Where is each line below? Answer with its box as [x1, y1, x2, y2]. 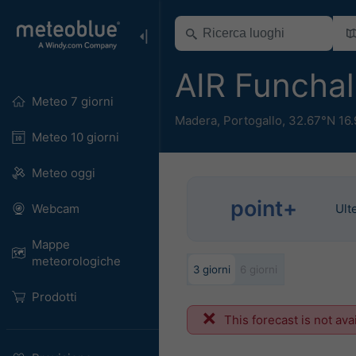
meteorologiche [31, 253, 121, 269]
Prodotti [31, 289, 77, 304]
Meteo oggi [31, 165, 95, 180]
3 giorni [193, 262, 231, 276]
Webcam [31, 201, 79, 216]
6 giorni [240, 262, 278, 276]
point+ [230, 195, 297, 222]
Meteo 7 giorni [31, 94, 114, 109]
